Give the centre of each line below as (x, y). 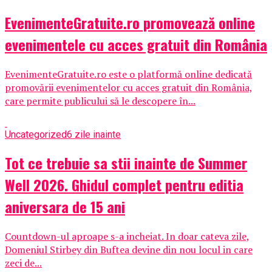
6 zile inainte (94, 134)
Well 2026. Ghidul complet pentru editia (124, 185)
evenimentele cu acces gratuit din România (136, 44)
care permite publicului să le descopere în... (100, 100)
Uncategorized (36, 134)
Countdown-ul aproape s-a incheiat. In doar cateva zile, (127, 236)
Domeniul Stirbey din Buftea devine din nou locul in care (129, 250)
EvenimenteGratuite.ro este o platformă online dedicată (128, 74)
